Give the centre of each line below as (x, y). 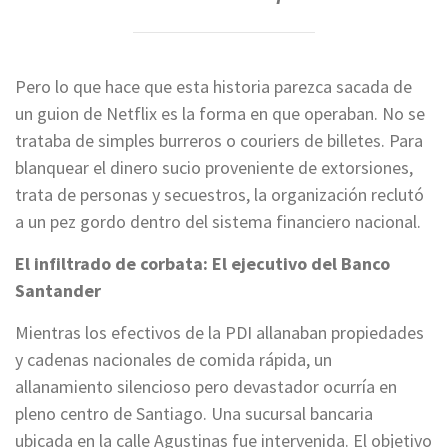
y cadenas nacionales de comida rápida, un (173, 360)
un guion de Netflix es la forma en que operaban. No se (220, 114)
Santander (58, 291)
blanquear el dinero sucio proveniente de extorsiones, (214, 168)
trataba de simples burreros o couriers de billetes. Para (219, 141)
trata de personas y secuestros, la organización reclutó (219, 195)
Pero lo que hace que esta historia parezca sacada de (213, 87)
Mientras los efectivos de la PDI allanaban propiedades (219, 333)
